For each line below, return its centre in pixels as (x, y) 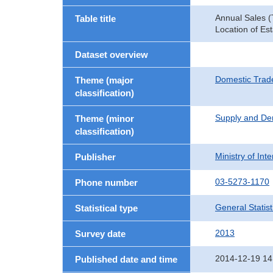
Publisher (95, 157)
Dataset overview (112, 55)
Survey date (100, 234)
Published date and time (126, 259)
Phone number (106, 183)
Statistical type (106, 208)
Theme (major (104, 80)
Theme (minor (105, 119)
